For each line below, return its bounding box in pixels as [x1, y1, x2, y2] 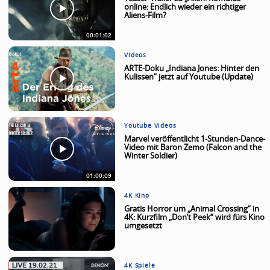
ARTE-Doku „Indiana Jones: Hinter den [124, 65, 260, 74]
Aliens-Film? [124, 12, 167, 20]
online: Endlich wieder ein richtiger [124, 4, 246, 11]
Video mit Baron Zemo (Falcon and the [124, 143, 262, 152]
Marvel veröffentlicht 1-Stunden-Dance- [124, 135, 266, 143]
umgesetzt [124, 222, 163, 230]
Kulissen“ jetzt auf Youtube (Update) [124, 74, 254, 82]
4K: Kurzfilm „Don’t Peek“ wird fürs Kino [124, 213, 265, 222]
